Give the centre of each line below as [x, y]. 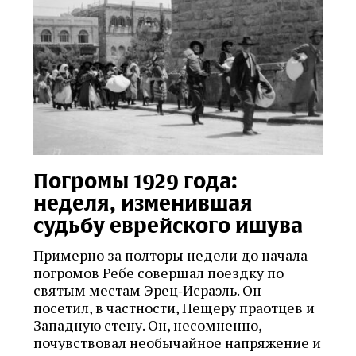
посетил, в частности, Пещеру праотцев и [174, 307]
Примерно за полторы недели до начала [170, 255]
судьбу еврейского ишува [168, 225]
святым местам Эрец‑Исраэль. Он [147, 290]
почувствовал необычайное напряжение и [177, 342]
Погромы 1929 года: [135, 181]
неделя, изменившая [143, 203]
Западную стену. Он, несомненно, [147, 325]
